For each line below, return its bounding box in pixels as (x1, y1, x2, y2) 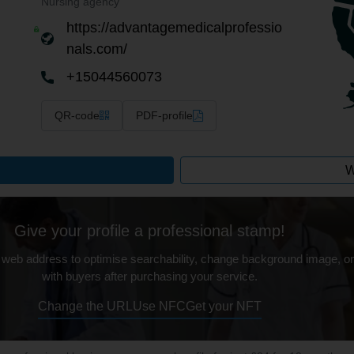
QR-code (55, 109, 100, 122)
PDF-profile (136, 109, 193, 122)
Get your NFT (185, 299, 262, 313)
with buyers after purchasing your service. (41, 269, 258, 283)
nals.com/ (66, 41, 127, 57)
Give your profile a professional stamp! (13, 221, 285, 239)
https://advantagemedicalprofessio (66, 20, 282, 36)
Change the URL (37, 299, 133, 313)
